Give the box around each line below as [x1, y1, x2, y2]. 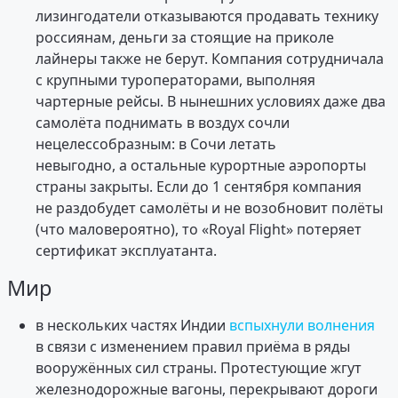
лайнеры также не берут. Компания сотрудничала [36, 48, 384, 68]
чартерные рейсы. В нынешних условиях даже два [36, 91, 386, 111]
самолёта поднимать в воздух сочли [36, 112, 290, 132]
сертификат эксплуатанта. [36, 240, 217, 260]
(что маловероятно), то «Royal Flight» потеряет [36, 219, 362, 239]
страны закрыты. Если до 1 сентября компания [36, 176, 362, 196]
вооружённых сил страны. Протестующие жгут [36, 357, 362, 378]
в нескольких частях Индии [36, 314, 229, 335]
